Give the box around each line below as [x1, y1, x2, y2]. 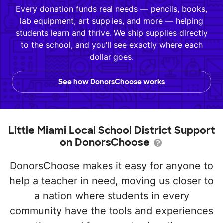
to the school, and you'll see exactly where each [20, 40, 203, 50]
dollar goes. [89, 52, 134, 62]
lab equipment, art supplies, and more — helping [20, 16, 203, 26]
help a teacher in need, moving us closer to [9, 175, 214, 187]
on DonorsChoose [60, 136, 152, 149]
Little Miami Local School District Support [8, 124, 215, 137]
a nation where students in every [34, 190, 189, 202]
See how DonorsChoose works [58, 77, 165, 86]
